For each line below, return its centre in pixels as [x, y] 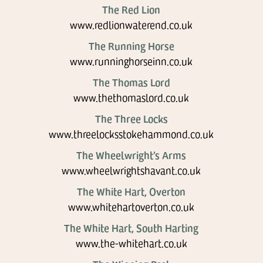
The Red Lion [131, 9]
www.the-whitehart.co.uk [131, 243]
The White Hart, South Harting [131, 227]
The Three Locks [131, 118]
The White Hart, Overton [131, 191]
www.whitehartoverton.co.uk [131, 207]
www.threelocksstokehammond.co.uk [131, 134]
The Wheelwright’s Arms [131, 155]
